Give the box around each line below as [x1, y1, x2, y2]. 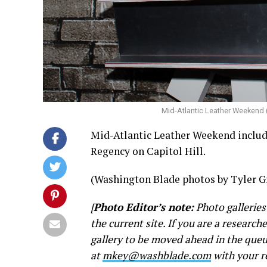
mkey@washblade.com [103, 248, 211, 262]
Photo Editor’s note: [94, 200, 194, 214]
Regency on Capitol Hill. [91, 144, 206, 158]
